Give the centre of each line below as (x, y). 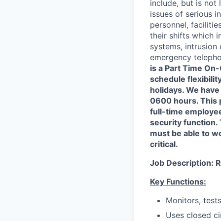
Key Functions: (178, 181)
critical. (164, 144)
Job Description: (183, 163)
